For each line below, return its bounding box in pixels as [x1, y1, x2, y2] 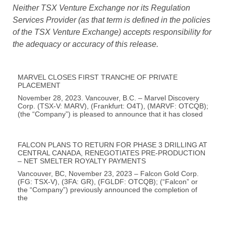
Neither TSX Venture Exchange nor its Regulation [13, 4, 190, 13]
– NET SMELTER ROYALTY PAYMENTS [18, 156, 146, 165]
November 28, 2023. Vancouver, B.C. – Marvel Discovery [18, 93, 199, 102]
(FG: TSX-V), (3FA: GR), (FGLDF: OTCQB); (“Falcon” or [18, 177, 198, 186]
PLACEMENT [18, 81, 61, 89]
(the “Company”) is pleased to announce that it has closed [18, 109, 203, 118]
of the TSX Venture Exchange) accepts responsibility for [13, 28, 211, 37]
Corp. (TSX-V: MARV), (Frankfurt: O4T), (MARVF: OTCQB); [18, 101, 208, 110]
